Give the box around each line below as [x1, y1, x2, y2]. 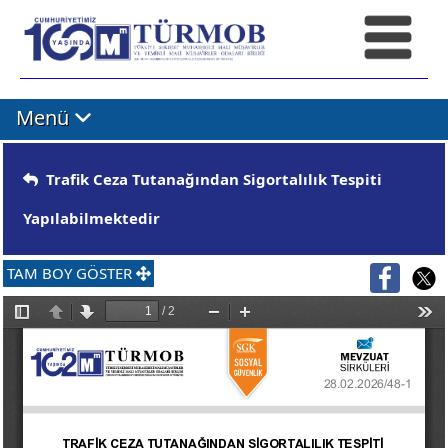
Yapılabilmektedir [23, 207, 160, 228]
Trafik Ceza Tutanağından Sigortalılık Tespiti [38, 168, 382, 189]
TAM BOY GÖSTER [6, 263, 136, 284]
